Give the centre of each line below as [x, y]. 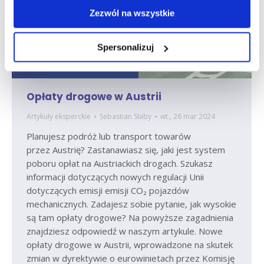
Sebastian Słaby [126, 116]
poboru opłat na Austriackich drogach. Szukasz [120, 163]
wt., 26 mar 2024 [188, 116]
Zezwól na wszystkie [132, 13]
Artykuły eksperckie [59, 116]
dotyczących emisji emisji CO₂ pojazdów [108, 190]
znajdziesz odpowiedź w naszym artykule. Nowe [125, 231]
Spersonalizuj [125, 47]
